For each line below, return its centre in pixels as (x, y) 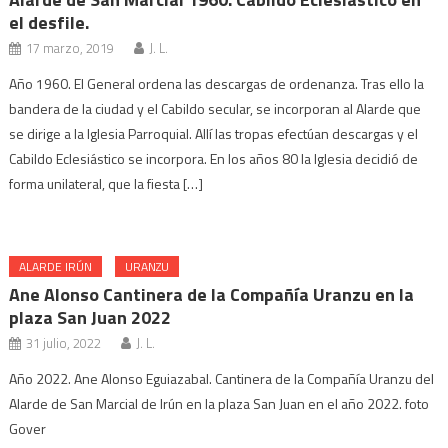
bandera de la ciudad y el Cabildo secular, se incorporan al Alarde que (215, 108)
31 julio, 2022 (64, 343)
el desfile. (49, 22)
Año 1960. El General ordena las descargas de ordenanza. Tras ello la (217, 83)
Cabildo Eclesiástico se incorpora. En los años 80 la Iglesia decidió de (214, 158)
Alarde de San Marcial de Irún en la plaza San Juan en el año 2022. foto (219, 403)
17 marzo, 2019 (70, 48)
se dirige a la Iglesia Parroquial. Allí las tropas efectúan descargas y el (214, 133)
